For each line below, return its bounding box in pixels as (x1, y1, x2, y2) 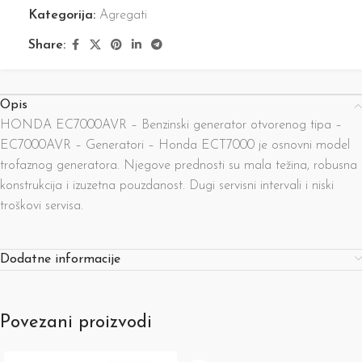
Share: (28, 38, 65, 52)
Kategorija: (28, 8, 95, 22)
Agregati (99, 8, 147, 22)
